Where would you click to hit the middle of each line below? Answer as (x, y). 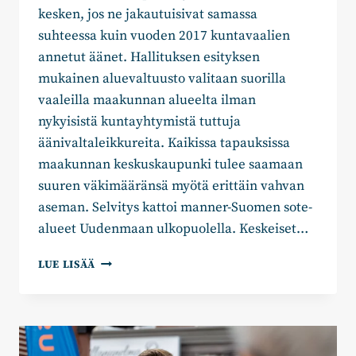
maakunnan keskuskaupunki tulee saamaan (170, 165)
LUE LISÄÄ (67, 265)
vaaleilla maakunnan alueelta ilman (147, 101)
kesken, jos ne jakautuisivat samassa (148, 15)
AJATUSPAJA (128, 261)
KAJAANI (118, 295)
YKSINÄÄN (123, 345)
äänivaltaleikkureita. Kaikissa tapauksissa (164, 143)
